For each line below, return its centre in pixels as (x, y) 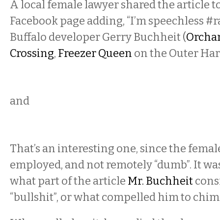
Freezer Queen (95, 53)
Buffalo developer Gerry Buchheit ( (98, 37)
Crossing (32, 53)
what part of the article (69, 181)
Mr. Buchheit (160, 181)
